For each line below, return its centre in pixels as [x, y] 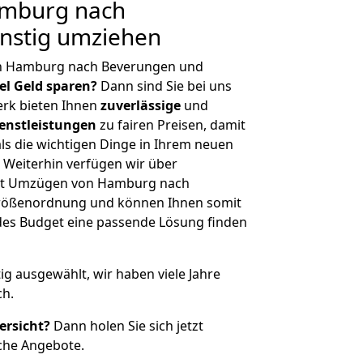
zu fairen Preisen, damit [171, 125]
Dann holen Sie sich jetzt [127, 326]
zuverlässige [141, 105]
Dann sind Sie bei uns [164, 86]
